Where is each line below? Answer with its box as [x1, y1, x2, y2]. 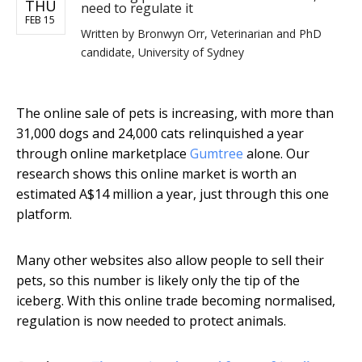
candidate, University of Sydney [81, 44, 244, 61]
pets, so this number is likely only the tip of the [16, 271, 300, 290]
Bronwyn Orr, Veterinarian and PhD [137, 26, 322, 42]
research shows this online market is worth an [16, 165, 297, 183]
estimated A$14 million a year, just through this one [16, 185, 329, 204]
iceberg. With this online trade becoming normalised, [16, 292, 335, 310]
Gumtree [190, 145, 243, 163]
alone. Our [243, 145, 309, 163]
